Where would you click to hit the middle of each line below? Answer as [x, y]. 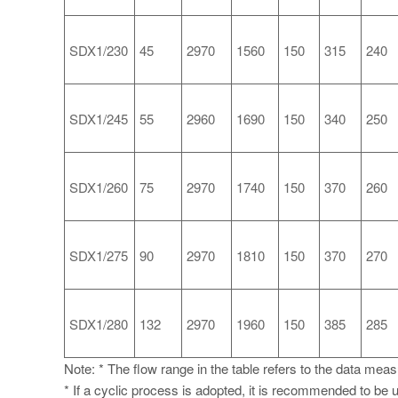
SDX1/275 [99, 256]
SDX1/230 [99, 51]
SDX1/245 [99, 119]
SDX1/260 [99, 187]
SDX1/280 [99, 324]
